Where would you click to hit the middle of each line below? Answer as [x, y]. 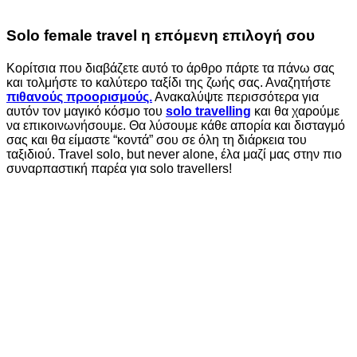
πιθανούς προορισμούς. [79, 96]
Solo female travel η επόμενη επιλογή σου [161, 35]
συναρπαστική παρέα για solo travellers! [119, 168]
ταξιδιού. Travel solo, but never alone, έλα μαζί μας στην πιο [174, 154]
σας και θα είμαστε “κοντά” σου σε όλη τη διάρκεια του [157, 139]
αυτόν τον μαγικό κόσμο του [86, 111]
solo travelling [208, 111]
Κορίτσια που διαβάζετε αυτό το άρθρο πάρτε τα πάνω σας [171, 68]
